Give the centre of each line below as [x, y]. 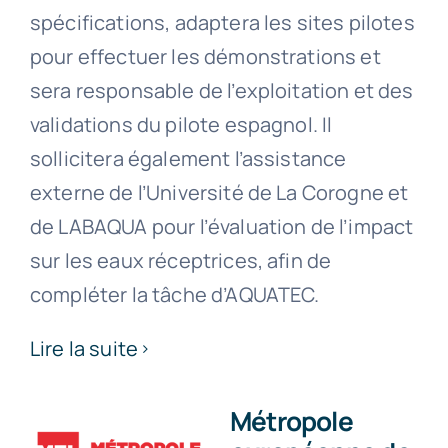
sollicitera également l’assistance [188, 159]
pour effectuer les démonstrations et [205, 57]
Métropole [291, 421]
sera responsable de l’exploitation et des [221, 91]
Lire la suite [84, 349]
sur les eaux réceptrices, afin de [180, 261]
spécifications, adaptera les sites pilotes [222, 23]
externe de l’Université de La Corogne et [219, 193]
